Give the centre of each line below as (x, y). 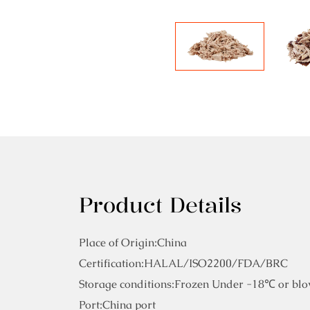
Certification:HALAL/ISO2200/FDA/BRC (183, 264)
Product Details (160, 206)
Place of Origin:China (133, 243)
